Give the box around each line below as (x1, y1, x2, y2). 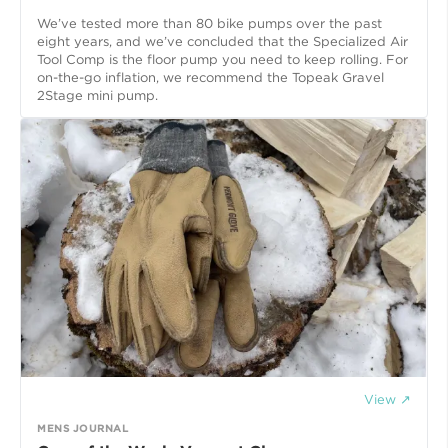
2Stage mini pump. (37, 87, 158, 103)
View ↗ (364, 392, 411, 407)
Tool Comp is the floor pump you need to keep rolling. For (37, 51, 408, 67)
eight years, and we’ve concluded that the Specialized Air (37, 33, 408, 49)
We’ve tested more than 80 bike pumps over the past (37, 15, 382, 31)
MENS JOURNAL (37, 422, 128, 434)
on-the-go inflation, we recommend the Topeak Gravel (37, 69, 384, 85)
